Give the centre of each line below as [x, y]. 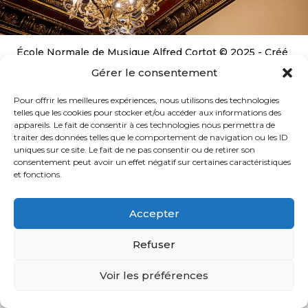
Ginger [53, 67]
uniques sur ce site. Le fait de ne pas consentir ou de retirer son [134, 150]
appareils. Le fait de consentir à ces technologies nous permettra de [144, 125]
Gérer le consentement [154, 73]
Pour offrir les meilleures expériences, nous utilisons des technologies [146, 100]
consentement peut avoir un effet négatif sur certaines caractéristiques [152, 162]
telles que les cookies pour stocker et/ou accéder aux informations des [147, 112]
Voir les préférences [154, 275]
